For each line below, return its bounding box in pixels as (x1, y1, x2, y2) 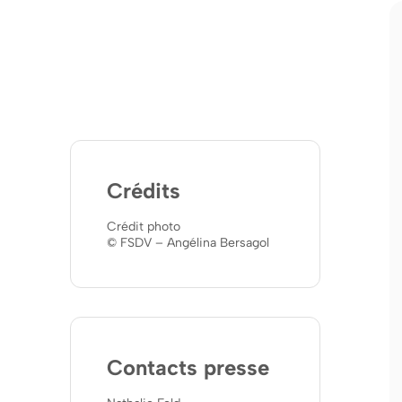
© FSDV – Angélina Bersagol (107, 234, 269, 250)
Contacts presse (107, 354, 269, 380)
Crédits (107, 177, 180, 204)
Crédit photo (107, 218, 180, 234)
